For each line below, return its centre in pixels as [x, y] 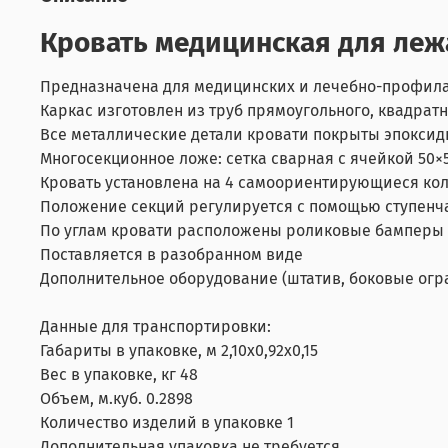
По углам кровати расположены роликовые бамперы [242, 230]
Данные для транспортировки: [155, 326]
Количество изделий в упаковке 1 [167, 422]
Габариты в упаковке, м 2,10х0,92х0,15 [179, 350]
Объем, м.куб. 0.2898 [116, 398]
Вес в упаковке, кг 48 [119, 374]
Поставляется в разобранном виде [171, 254]
